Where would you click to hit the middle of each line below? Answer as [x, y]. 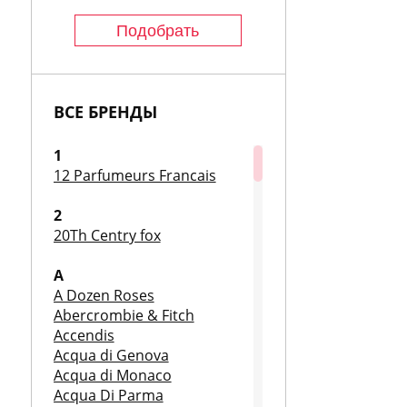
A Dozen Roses [104, 295]
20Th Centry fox [107, 235]
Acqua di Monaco [112, 375]
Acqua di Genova [111, 355]
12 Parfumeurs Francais [134, 175]
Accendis [84, 335]
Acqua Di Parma [108, 395]
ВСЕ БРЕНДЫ [105, 112]
